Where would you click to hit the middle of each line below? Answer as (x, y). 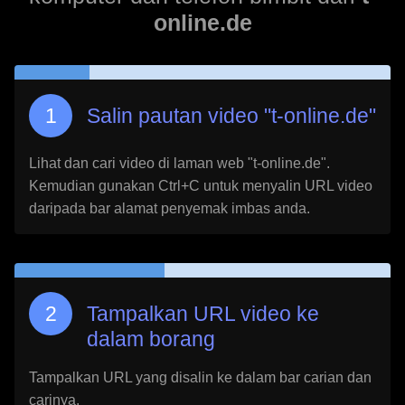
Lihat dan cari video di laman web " (141, 163)
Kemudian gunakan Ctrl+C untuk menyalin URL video (201, 186)
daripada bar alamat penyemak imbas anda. (170, 208)
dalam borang (151, 339)
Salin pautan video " (179, 116)
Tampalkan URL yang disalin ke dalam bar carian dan (200, 377)
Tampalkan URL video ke (203, 314)
